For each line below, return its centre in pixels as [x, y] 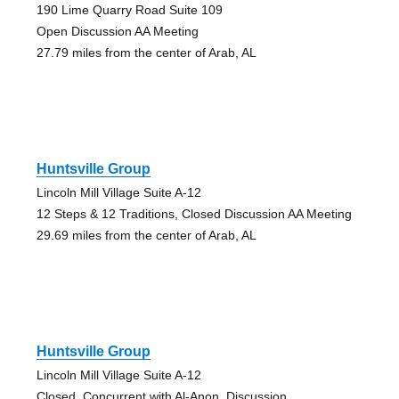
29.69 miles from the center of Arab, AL [146, 236]
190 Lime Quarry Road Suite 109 [129, 10]
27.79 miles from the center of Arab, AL [146, 53]
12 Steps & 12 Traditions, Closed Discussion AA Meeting [194, 214]
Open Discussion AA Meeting [117, 32]
